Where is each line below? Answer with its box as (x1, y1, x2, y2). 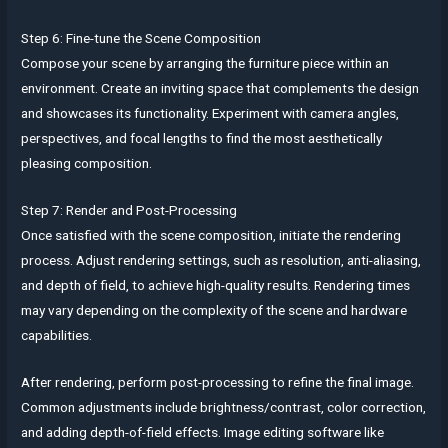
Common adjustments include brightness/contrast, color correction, (21, 398, 427, 415)
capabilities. (21, 327, 93, 344)
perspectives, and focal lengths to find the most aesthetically (21, 130, 383, 147)
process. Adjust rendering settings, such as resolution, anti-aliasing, (21, 252, 422, 269)
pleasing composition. (21, 155, 153, 172)
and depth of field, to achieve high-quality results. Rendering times (21, 277, 411, 294)
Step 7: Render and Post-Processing (21, 202, 238, 219)
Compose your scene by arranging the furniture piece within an (21, 55, 390, 72)
